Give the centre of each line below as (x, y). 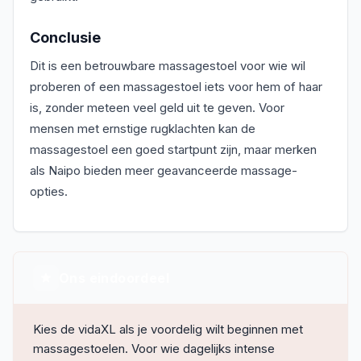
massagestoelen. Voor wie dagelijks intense (154, 349)
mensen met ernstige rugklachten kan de (143, 129)
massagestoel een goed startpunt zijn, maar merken (173, 149)
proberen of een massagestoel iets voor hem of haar (176, 87)
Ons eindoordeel (114, 278)
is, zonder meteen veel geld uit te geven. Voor (157, 108)
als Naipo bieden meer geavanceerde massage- (164, 170)
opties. (49, 191)
